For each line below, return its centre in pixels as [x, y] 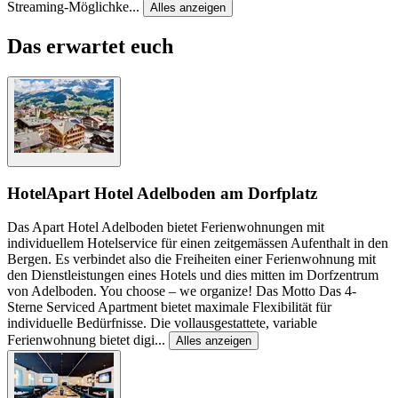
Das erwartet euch [90, 46]
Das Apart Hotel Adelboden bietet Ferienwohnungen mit [166, 227]
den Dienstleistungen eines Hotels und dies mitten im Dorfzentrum [193, 275]
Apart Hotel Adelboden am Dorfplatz [182, 193]
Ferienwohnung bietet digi [81, 340]
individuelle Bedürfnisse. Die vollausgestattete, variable [162, 323]
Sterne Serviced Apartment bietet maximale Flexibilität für [169, 307]
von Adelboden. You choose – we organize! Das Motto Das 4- [182, 291]
